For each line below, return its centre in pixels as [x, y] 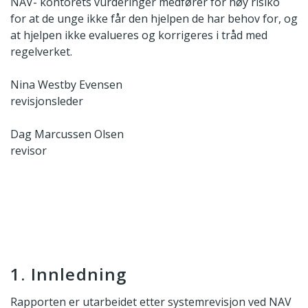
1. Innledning [69, 274]
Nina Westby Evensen [66, 85]
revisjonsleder [47, 101]
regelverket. [41, 52]
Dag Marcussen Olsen [67, 134]
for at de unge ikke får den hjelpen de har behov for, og [154, 19]
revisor [29, 151]
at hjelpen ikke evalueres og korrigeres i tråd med [139, 35]
